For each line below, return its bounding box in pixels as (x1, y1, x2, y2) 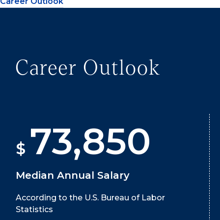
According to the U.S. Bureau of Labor (16, 192, 165, 202)
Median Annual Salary (16, 169, 130, 181)
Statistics (16, 204, 53, 214)
